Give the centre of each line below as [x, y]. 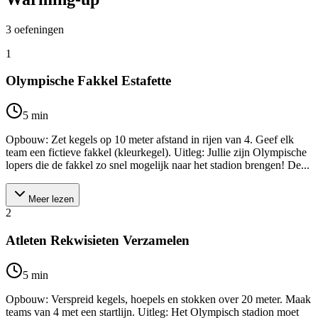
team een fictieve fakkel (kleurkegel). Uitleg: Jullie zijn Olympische [156, 153]
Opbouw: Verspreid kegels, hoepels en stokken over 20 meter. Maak [158, 299]
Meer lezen [51, 199]
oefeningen [39, 29]
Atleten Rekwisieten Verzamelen [98, 240]
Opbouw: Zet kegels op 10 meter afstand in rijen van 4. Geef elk [150, 140]
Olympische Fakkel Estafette [88, 81]
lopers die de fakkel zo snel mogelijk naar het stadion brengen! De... [158, 165]
